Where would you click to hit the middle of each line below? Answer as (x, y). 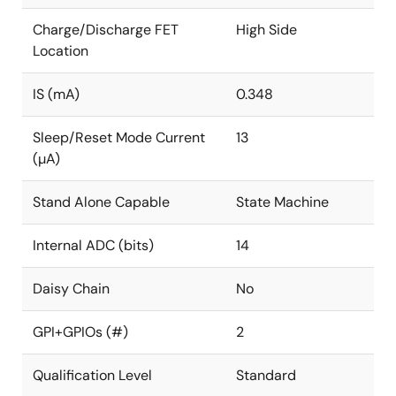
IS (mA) (56, 94)
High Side (267, 29)
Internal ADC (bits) (93, 245)
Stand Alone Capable (101, 202)
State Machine (282, 202)
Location (61, 50)
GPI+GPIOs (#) (80, 331)
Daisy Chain (71, 288)
